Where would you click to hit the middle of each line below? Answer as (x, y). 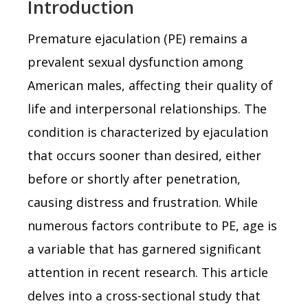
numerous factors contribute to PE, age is (152, 225)
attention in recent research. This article (148, 272)
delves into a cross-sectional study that (144, 295)
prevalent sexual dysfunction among (135, 62)
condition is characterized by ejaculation (148, 132)
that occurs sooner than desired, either (144, 155)
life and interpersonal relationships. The (147, 108)
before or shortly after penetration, (134, 178)
